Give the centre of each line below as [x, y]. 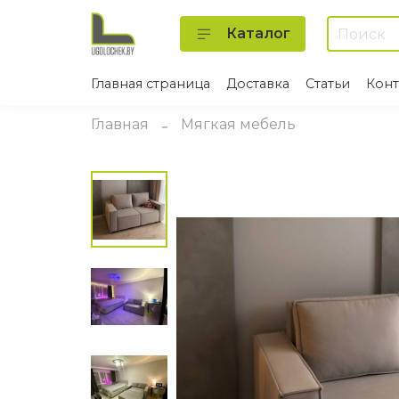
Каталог [258, 34]
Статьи [328, 83]
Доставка [258, 83]
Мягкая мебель [238, 125]
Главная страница [151, 83]
